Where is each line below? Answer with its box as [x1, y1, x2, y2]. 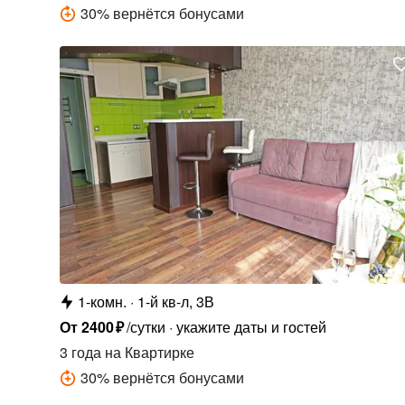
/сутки [126, 316, 165, 337]
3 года [59, 341, 101, 363]
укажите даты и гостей [175, 316, 326, 337]
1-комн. [77, 290, 127, 312]
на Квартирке [100, 341, 194, 363]
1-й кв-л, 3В [137, 290, 214, 312]
